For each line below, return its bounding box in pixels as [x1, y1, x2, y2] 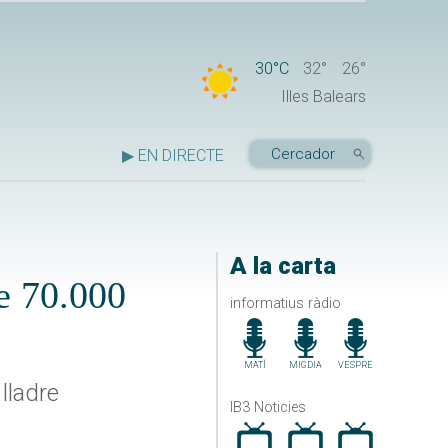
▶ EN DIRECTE [122, 146, 224, 166]
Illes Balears [281, 87, 366, 107]
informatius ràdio [229, 294, 341, 312]
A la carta [229, 252, 336, 281]
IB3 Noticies [229, 398, 306, 416]
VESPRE [338, 359, 374, 370]
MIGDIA [288, 359, 322, 370]
